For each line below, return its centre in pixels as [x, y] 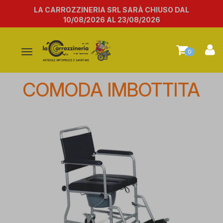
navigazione [47, 72]
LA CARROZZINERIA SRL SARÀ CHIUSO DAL [111, 10]
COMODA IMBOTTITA [111, 90]
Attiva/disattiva [50, 53]
